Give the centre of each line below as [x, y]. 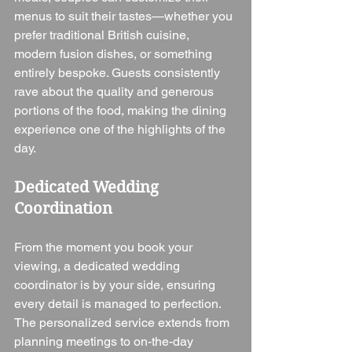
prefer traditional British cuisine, [103, 35]
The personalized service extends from [123, 322]
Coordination [63, 208]
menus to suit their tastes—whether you [125, 16]
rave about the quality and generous [115, 91]
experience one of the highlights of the [121, 129]
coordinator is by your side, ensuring [116, 284]
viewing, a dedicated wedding [99, 266]
